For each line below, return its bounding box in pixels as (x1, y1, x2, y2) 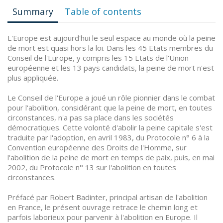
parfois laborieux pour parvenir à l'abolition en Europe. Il (7, 212, 198, 222)
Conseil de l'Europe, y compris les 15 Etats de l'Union (7, 53, 189, 63)
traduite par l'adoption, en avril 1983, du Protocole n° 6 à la (7, 132, 210, 142)
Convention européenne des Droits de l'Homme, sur (7, 142, 187, 152)
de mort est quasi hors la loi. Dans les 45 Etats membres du (7, 43, 213, 53)
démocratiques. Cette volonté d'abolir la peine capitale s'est (7, 122, 213, 132)
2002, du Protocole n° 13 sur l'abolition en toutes (7, 162, 176, 172)
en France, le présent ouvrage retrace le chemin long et (7, 202, 198, 212)
